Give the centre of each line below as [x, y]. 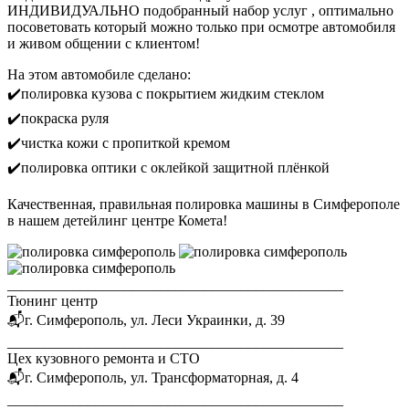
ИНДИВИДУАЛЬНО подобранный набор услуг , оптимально [200, 10]
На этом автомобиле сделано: [99, 74]
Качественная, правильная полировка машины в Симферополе [204, 204]
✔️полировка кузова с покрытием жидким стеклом [166, 93]
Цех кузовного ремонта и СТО [104, 358]
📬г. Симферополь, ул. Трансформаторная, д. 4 [153, 377]
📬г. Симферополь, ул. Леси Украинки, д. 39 [146, 320]
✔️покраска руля [58, 118]
